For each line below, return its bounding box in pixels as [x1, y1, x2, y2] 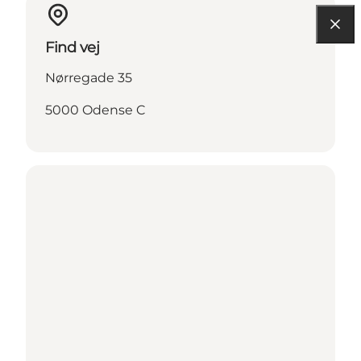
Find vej [45, 38, 100, 56]
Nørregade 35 [45, 69, 132, 85]
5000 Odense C [45, 102, 145, 118]
